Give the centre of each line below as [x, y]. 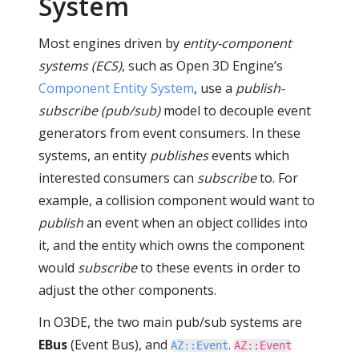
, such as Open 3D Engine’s [202, 66]
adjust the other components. [127, 290]
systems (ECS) [80, 66]
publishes [179, 155]
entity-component [237, 43]
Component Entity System [116, 88]
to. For [277, 178]
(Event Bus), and [119, 345]
